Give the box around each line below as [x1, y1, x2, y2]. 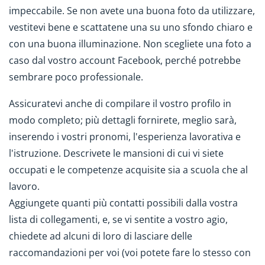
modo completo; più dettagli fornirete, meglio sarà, [9, 113, 237, 127]
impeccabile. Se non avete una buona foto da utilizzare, [9, 4, 255, 18]
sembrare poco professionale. [9, 70, 143, 84]
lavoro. [9, 179, 42, 193]
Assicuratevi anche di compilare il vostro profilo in [9, 96, 231, 110]
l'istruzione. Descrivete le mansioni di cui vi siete [9, 146, 224, 160]
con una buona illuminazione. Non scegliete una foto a [9, 37, 251, 51]
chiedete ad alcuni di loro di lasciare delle [9, 229, 192, 243]
